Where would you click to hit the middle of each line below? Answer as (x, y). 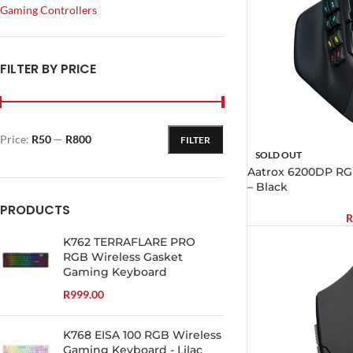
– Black (267, 186)
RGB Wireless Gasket (123, 257)
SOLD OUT (278, 154)
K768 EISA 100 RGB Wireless (142, 335)
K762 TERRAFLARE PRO (129, 242)
